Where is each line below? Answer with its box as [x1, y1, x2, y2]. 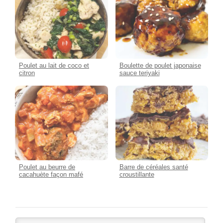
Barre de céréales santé [119, 163, 188, 171]
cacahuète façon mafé [19, 170, 83, 178]
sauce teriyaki [119, 69, 160, 77]
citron [19, 69, 35, 77]
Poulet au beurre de [19, 163, 75, 171]
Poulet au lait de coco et [19, 61, 89, 69]
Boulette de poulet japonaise [119, 61, 201, 69]
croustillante [119, 170, 154, 178]
